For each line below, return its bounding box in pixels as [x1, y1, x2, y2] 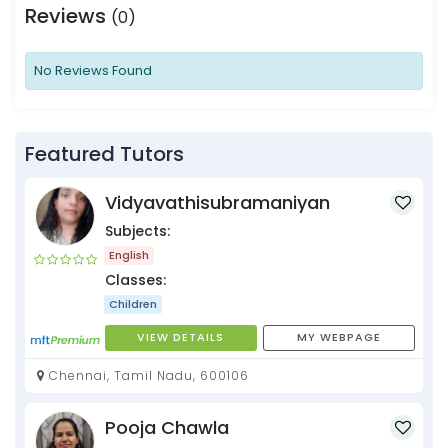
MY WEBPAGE [297, 329, 382, 346]
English [109, 246, 149, 263]
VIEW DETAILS [137, 329, 225, 346]
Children [109, 295, 157, 312]
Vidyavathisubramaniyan [105, 189, 330, 215]
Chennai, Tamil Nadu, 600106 [200, 366, 249, 384]
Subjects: [105, 220, 170, 241]
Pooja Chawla [105, 414, 229, 440]
